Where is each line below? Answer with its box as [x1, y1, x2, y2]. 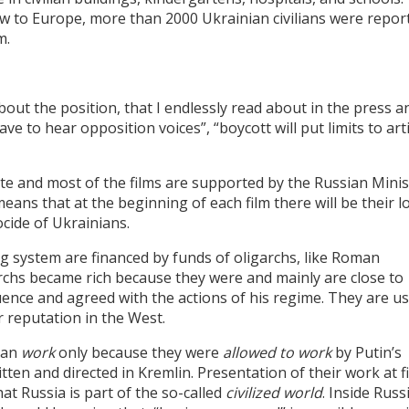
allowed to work [223, 342, 331, 363]
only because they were [55, 342, 223, 363]
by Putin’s [331, 342, 402, 363]
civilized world [225, 383, 322, 404]
